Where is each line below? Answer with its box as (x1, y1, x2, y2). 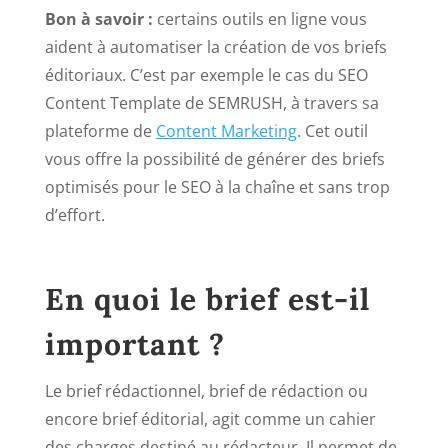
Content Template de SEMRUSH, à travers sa (44, 92, 379, 115)
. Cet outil (296, 120, 368, 143)
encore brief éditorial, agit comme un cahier (44, 408, 376, 431)
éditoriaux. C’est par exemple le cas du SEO (44, 64, 368, 87)
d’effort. (44, 204, 105, 227)
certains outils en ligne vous (152, 8, 367, 31)
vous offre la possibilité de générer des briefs (44, 148, 385, 171)
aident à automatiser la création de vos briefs (44, 36, 387, 59)
